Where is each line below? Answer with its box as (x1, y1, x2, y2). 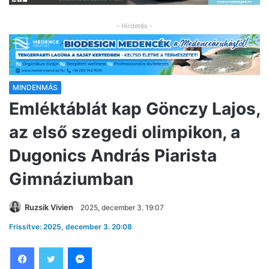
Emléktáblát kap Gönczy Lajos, (9, 98, 260, 119)
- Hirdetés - (116, 22, 153, 31)
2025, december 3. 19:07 (80, 203, 164, 213)
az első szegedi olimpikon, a (9, 122, 240, 143)
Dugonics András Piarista (9, 145, 217, 166)
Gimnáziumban (9, 169, 133, 190)
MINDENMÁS (13, 83, 58, 92)
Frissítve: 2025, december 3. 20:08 (9, 222, 132, 232)
